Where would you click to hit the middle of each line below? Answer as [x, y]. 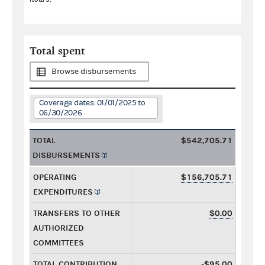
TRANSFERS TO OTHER [77, 213]
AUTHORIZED [59, 228]
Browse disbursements [94, 71]
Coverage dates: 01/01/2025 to [92, 103]
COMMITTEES [59, 243]
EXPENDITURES [63, 192]
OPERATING [55, 177]
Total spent [57, 51]
